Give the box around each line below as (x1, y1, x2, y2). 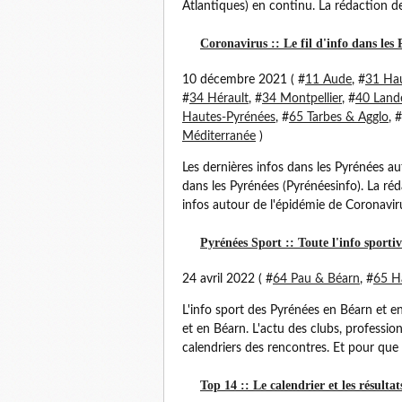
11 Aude (305, 74, 352, 86)
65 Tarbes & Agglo (289, 111, 389, 124)
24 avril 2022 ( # (182, 273, 273, 285)
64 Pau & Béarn (273, 273, 360, 285)
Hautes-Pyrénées (182, 111, 275, 124)
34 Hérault (189, 92, 249, 105)
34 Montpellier (262, 92, 342, 105)
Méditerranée (182, 130, 256, 143)
